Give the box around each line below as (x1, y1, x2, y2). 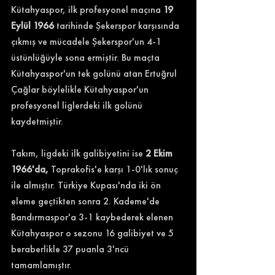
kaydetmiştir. (11, 115, 63, 128)
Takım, (11, 147, 39, 160)
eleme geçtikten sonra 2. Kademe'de (11, 195, 162, 207)
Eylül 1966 (11, 19, 56, 32)
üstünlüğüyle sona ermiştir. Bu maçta (11, 51, 162, 64)
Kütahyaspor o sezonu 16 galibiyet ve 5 (11, 227, 176, 239)
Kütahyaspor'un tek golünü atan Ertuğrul (11, 67, 179, 80)
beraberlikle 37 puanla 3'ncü (11, 242, 131, 255)
